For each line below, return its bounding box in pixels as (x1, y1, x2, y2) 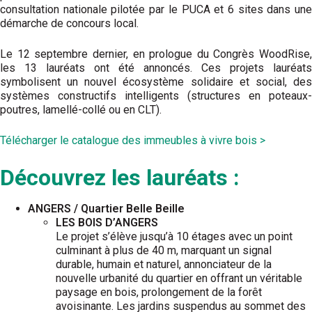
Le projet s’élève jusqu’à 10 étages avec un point (56, 230, 292, 243)
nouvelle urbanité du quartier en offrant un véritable (56, 272, 302, 285)
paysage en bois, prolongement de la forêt (56, 286, 262, 299)
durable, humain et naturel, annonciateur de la (56, 258, 272, 271)
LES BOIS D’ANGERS (56, 216, 158, 229)
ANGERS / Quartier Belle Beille (28, 202, 185, 215)
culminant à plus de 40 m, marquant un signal (56, 244, 272, 257)
